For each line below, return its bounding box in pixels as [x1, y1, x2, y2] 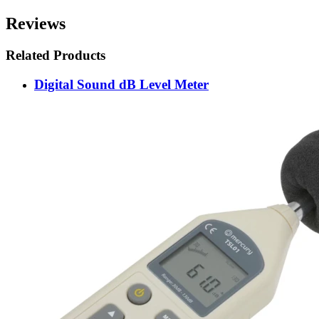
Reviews [6, 14, 66, 33]
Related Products [6, 48, 105, 63]
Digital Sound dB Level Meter [34, 76, 209, 92]
